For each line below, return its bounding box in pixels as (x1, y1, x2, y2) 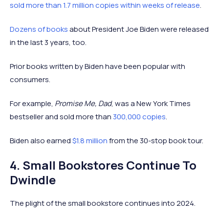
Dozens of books (10, 24, 68, 35)
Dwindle (10, 172, 56, 188)
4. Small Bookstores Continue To (10, 157, 197, 174)
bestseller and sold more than (10, 111, 113, 122)
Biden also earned (10, 135, 72, 146)
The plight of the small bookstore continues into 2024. (10, 198, 196, 209)
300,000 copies (113, 111, 166, 122)
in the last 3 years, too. (10, 37, 87, 48)
